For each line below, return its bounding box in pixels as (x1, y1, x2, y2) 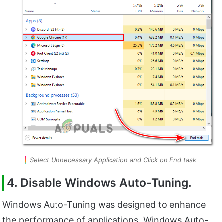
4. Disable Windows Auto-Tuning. (7, 176, 192, 190)
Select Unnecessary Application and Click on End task (30, 156, 196, 164)
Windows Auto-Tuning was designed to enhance (2, 199, 206, 210)
